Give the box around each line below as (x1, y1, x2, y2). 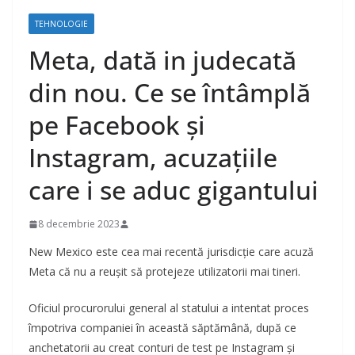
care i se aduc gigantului (29, 173, 319, 208)
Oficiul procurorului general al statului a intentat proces (29, 300, 309, 316)
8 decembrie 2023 (38, 217, 120, 231)
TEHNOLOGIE (35, 18, 88, 30)
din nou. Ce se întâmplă (29, 75, 311, 110)
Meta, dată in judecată (29, 43, 296, 78)
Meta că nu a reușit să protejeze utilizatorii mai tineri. (29, 264, 300, 280)
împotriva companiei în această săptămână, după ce (29, 320, 296, 336)
